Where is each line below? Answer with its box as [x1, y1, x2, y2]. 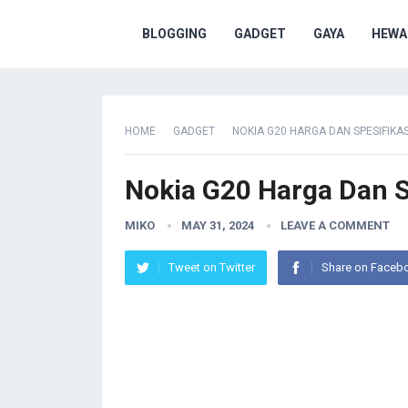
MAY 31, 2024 [181, 219, 254, 232]
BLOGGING [142, 26, 207, 41]
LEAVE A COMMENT [280, 219, 390, 232]
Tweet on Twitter [168, 260, 255, 274]
